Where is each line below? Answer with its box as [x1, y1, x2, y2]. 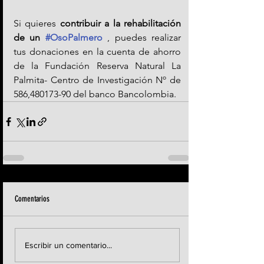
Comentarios [15, 194, 49, 204]
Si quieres [14, 18, 60, 29]
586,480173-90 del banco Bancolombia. [14, 88, 176, 100]
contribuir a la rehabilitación [60, 18, 181, 29]
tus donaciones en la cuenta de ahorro [14, 46, 181, 58]
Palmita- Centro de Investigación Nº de [14, 74, 181, 86]
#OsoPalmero [45, 32, 103, 44]
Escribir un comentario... [25, 240, 112, 250]
